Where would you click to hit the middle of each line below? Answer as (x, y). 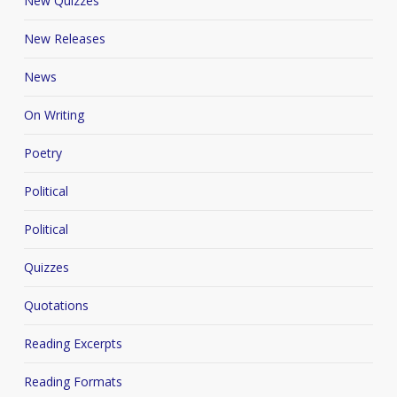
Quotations (56, 306)
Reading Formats (73, 382)
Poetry (43, 153)
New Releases (64, 39)
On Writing (54, 115)
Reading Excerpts (73, 344)
